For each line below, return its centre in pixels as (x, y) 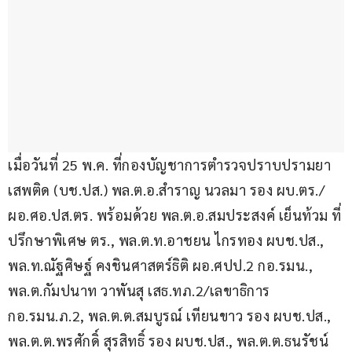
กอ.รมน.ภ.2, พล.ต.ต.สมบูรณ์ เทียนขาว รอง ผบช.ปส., (171, 316)
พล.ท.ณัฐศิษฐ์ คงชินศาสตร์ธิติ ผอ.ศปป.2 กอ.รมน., (162, 266)
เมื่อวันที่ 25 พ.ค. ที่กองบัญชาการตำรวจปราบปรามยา (169, 165)
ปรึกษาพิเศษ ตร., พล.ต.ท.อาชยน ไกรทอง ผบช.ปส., (168, 240)
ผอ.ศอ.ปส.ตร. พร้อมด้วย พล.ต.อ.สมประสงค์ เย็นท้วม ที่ (175, 215)
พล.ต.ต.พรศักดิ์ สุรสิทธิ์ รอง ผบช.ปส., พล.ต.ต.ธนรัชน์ (170, 341)
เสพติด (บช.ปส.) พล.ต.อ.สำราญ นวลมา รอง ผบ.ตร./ (166, 190)
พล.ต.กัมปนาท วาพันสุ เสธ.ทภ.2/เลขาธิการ (141, 291)
